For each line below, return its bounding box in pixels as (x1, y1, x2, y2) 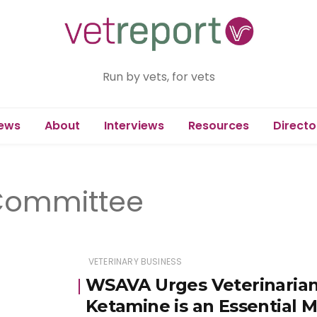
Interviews (103, 117, 164, 134)
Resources (188, 117, 249, 134)
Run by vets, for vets (102, 68, 215, 85)
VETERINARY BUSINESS (88, 255, 183, 267)
